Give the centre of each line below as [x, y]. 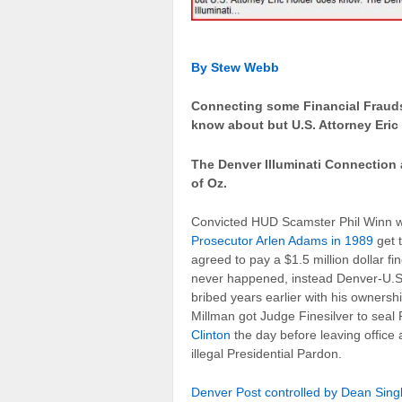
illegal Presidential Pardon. [267, 354]
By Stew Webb [235, 67]
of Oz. [209, 183]
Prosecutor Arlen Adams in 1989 [282, 241]
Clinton [211, 335]
